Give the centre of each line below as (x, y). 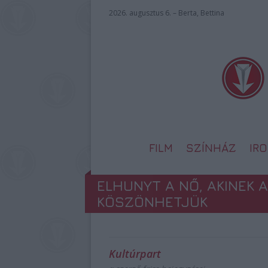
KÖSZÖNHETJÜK (152, 202)
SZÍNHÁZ (211, 148)
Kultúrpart (135, 254)
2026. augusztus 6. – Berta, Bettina (167, 13)
